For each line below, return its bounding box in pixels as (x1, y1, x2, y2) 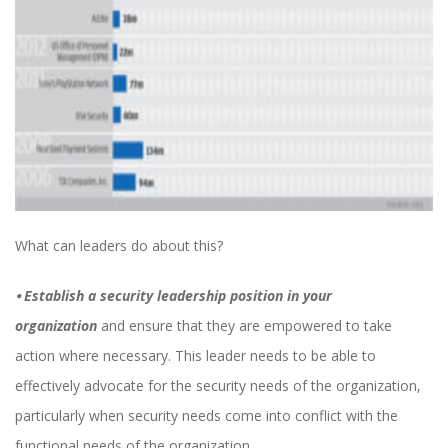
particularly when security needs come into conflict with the (15, 406, 398, 426)
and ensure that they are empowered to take (97, 316, 392, 336)
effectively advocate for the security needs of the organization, (15, 376, 421, 396)
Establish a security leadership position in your (20, 286, 332, 306)
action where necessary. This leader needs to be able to (15, 346, 376, 366)
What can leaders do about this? (15, 236, 223, 256)
